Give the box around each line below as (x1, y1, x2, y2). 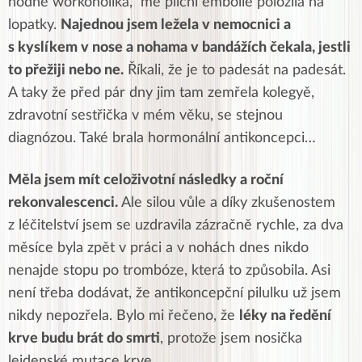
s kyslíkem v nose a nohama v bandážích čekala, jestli (8, 40, 351, 55)
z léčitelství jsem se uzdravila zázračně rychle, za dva (8, 218, 343, 233)
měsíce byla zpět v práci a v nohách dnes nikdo (8, 241, 309, 255)
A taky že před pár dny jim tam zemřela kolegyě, (8, 86, 314, 100)
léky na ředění (239, 309, 331, 323)
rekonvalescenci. (8, 196, 121, 210)
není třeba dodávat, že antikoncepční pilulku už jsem (8, 286, 341, 301)
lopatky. (8, 18, 61, 32)
